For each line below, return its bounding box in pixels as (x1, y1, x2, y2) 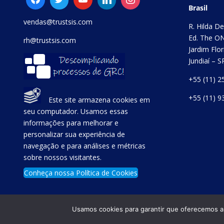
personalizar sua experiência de (23, 129, 125, 139)
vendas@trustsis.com (23, 17, 93, 27)
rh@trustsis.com (23, 35, 76, 45)
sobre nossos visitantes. (23, 152, 102, 162)
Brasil (188, 2, 207, 12)
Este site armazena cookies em (48, 94, 150, 104)
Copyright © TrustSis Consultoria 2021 (23, 205, 148, 215)
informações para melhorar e (23, 117, 119, 127)
